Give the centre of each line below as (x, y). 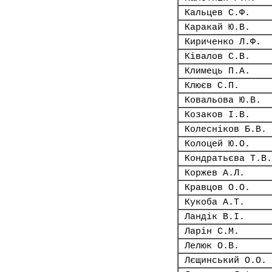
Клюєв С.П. (212, 86)
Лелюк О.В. (212, 246)
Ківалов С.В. (217, 56)
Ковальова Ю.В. (223, 100)
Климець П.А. (217, 71)
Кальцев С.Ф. (217, 13)
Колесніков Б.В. (226, 129)
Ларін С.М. (212, 231)
